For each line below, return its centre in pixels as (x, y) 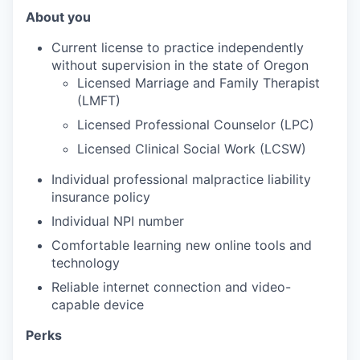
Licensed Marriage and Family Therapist (198, 83)
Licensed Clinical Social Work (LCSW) (192, 149)
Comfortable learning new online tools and (182, 245)
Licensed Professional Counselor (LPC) (196, 125)
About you (58, 17)
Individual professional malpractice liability (181, 180)
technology (86, 263)
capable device (98, 305)
